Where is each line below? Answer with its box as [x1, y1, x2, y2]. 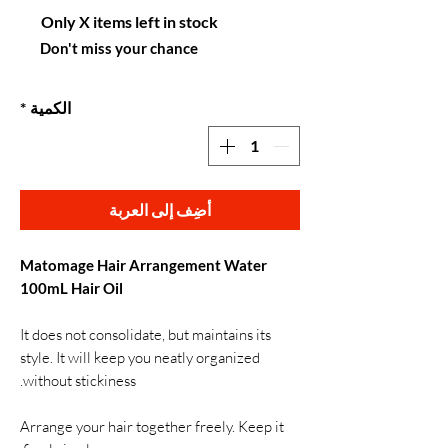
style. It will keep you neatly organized [20, 348, 260, 367]
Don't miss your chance [40, 39, 198, 57]
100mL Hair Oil [20, 279, 123, 297]
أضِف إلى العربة [109, 200, 211, 219]
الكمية [30, 98, 71, 117]
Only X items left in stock [41, 12, 219, 31]
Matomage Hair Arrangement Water [20, 256, 267, 274]
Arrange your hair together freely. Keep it [20, 417, 284, 436]
